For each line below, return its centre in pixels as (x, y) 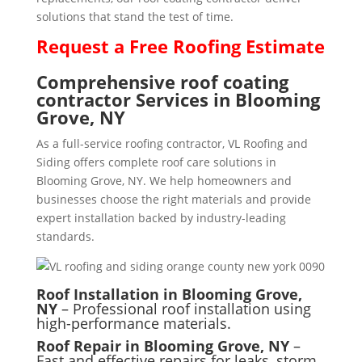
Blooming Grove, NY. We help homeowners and (164, 180)
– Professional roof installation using (184, 308)
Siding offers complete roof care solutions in (156, 162)
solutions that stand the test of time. (135, 16)
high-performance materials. (133, 323)
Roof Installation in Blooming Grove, (169, 294)
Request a (82, 46)
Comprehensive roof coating (162, 81)
